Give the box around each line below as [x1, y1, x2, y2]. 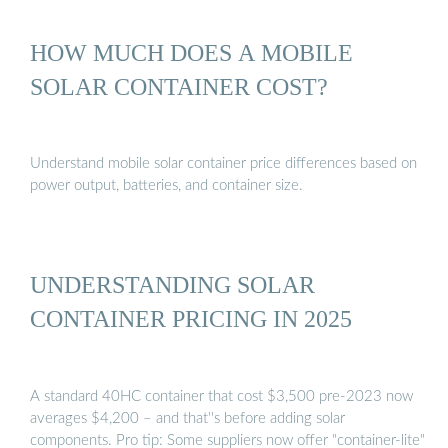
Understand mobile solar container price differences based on [30, 156, 417, 172]
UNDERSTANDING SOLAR [30, 271, 315, 299]
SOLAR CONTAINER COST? [30, 72, 328, 100]
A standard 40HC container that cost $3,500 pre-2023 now [30, 388, 413, 404]
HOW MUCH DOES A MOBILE [30, 38, 353, 66]
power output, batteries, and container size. [30, 178, 303, 194]
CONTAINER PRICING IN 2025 [30, 305, 352, 333]
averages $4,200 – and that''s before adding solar [30, 410, 345, 426]
